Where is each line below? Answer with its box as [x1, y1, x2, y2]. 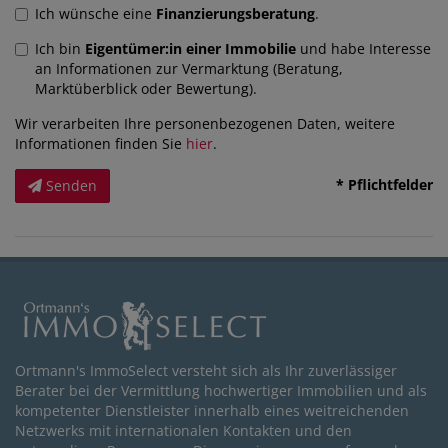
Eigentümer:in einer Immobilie [85, 39, 296, 59]
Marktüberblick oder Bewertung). [35, 79, 257, 99]
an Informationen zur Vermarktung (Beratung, [35, 59, 343, 79]
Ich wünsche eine [35, 4, 156, 24]
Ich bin [35, 39, 85, 59]
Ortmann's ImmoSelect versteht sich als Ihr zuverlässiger [15, 361, 397, 381]
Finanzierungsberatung [156, 4, 315, 24]
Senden [46, 176, 97, 196]
